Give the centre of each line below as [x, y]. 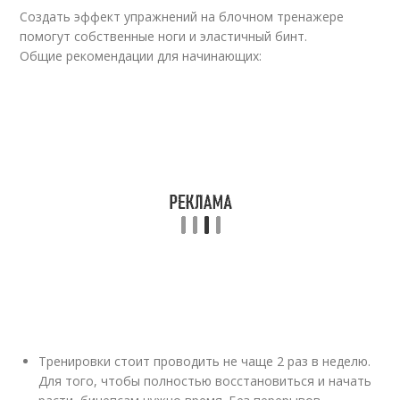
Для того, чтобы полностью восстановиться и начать [205, 381]
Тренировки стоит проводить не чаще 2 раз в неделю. [205, 361]
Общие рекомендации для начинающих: [141, 56]
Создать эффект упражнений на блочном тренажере [182, 17]
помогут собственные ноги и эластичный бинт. [164, 36]
